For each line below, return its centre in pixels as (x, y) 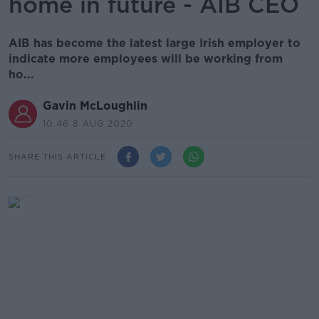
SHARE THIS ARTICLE (57, 156)
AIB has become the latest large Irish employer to (155, 43)
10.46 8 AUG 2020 (88, 124)
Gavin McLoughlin (95, 106)
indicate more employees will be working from (146, 59)
